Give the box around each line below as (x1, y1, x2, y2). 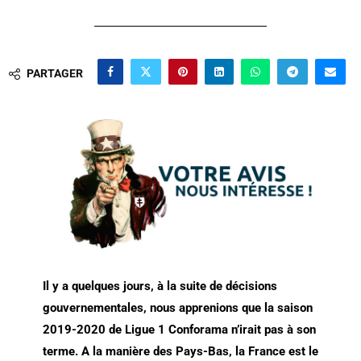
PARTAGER (26, 67, 83, 81)
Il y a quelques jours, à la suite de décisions (42, 279, 277, 294)
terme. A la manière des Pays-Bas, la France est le (42, 344, 318, 359)
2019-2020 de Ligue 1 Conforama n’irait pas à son (42, 322, 316, 338)
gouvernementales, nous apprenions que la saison (42, 301, 313, 316)
